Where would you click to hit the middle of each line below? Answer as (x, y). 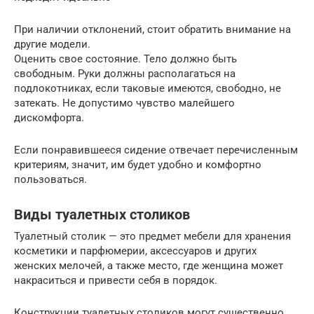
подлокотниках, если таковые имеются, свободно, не (148, 88)
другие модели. (52, 44)
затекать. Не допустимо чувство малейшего (124, 103)
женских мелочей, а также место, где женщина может (149, 266)
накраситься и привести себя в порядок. (116, 280)
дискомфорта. (49, 118)
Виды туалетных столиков (102, 215)
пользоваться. (50, 179)
